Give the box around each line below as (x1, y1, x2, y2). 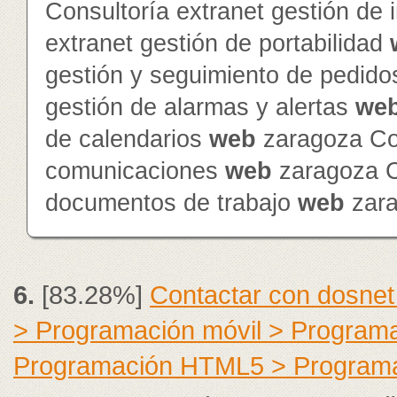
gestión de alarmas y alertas (45, 94, 355, 121)
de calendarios (45, 126, 209, 152)
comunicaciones (45, 158, 225, 184)
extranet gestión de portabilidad (45, 30, 390, 57)
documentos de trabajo (45, 190, 298, 216)
